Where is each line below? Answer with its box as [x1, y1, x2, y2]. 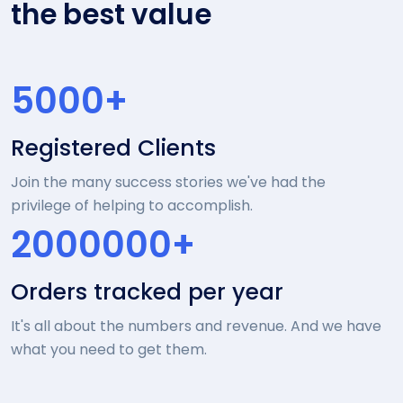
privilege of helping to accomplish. [11, 194, 253, 216]
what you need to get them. [11, 338, 207, 360]
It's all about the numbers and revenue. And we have [11, 315, 381, 336]
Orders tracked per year [11, 275, 283, 308]
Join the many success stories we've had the [11, 171, 326, 193]
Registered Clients [11, 131, 216, 164]
